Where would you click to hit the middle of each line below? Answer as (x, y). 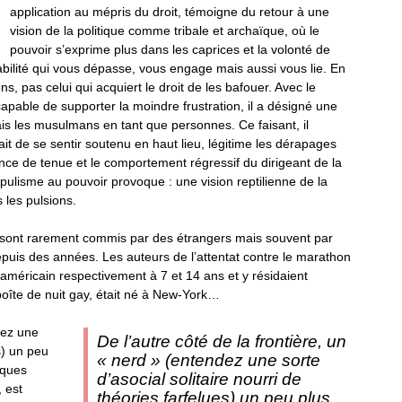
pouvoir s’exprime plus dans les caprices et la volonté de (170, 49)
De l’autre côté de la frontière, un (221, 341)
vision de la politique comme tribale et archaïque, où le (164, 31)
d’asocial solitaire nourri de (199, 379)
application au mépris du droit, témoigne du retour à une (169, 12)
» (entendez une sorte (235, 360)
